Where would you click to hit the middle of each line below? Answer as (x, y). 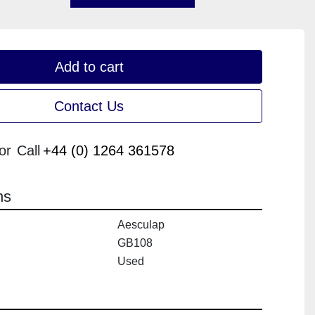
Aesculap (141, 225)
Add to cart (89, 67)
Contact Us (89, 107)
